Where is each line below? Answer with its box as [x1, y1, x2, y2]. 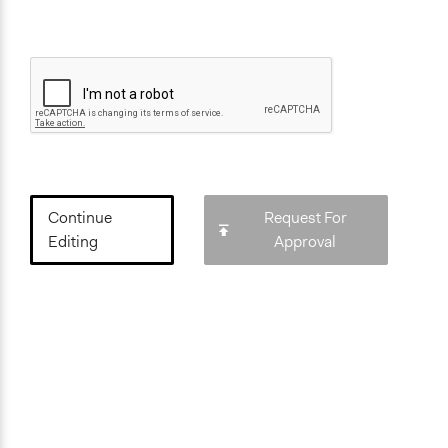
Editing [48, 231, 98, 253]
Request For [263, 207, 347, 229]
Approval [274, 231, 337, 253]
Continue [48, 207, 112, 229]
